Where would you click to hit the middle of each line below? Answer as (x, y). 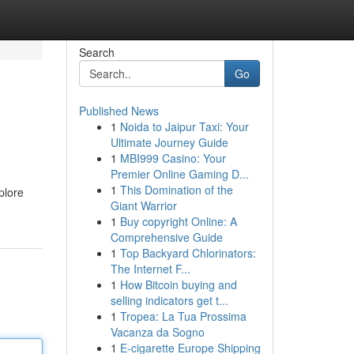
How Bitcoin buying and (178, 284)
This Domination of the (176, 190)
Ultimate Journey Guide (169, 142)
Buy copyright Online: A (178, 221)
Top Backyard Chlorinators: (188, 253)
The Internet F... (150, 269)
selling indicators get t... (169, 300)
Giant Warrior (143, 205)
